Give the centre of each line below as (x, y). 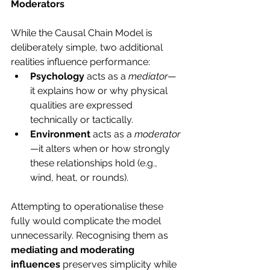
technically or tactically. (82, 119)
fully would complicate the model (87, 221)
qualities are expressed (83, 105)
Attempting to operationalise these (88, 206)
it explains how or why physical (100, 90)
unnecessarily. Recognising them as (91, 235)
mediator (148, 76)
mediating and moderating (74, 250)
